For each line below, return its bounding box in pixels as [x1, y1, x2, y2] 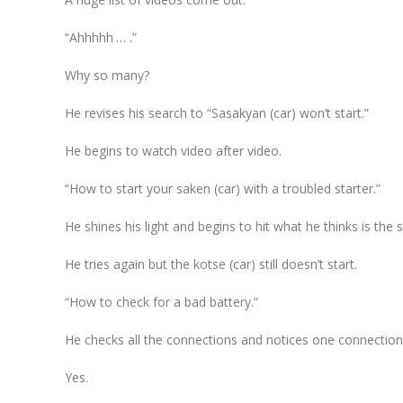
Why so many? [65, 66, 149, 84]
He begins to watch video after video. [65, 141, 282, 159]
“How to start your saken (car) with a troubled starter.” [65, 179, 381, 197]
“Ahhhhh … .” [65, 28, 137, 46]
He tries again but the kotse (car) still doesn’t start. [65, 255, 357, 273]
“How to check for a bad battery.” [65, 292, 258, 310]
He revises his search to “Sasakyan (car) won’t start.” [65, 103, 369, 121]
